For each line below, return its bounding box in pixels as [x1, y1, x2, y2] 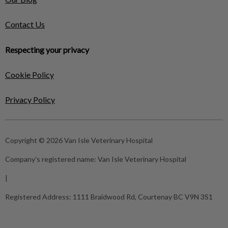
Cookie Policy [5, 70, 54, 79]
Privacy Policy [5, 95, 55, 104]
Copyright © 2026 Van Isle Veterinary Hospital [5, 136, 153, 145]
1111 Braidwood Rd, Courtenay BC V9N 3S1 [73, 192, 213, 201]
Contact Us [5, 19, 45, 29]
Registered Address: [5, 192, 73, 201]
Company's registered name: [5, 155, 98, 163]
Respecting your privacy [5, 45, 89, 54]
